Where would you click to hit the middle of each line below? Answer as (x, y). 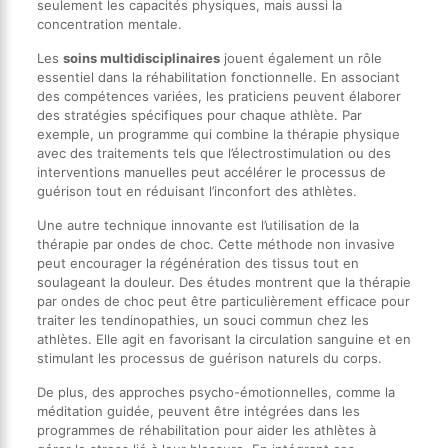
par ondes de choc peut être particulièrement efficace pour (223, 300)
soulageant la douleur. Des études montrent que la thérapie (223, 281)
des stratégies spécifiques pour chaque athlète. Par (199, 114)
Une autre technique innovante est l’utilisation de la (197, 224)
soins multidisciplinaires (141, 57)
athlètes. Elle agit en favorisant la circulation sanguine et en (223, 338)
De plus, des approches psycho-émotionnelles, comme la (215, 391)
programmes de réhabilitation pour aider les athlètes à (206, 429)
